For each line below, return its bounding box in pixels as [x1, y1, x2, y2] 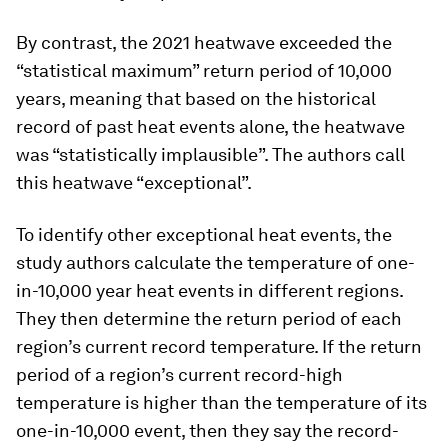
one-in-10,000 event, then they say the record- [16, 420, 399, 441]
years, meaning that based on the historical [16, 88, 376, 109]
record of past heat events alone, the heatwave [16, 116, 405, 137]
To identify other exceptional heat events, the [16, 224, 392, 245]
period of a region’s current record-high [16, 364, 343, 385]
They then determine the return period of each [16, 308, 402, 329]
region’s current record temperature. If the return [16, 336, 422, 357]
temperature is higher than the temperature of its [16, 392, 427, 413]
